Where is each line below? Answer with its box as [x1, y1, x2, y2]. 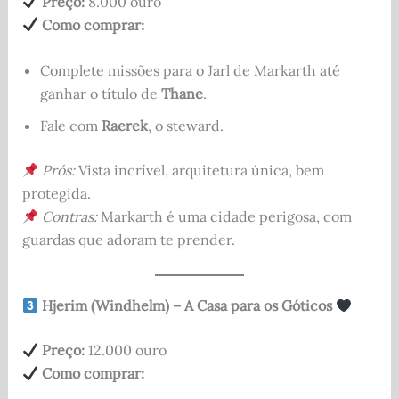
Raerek [101, 117, 148, 135]
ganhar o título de [39, 85, 161, 103]
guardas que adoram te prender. [21, 231, 235, 249]
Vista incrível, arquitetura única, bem [74, 161, 324, 180]
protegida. [21, 184, 91, 203]
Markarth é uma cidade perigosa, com [96, 208, 352, 226]
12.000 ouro [84, 341, 167, 360]
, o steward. [147, 117, 224, 135]
